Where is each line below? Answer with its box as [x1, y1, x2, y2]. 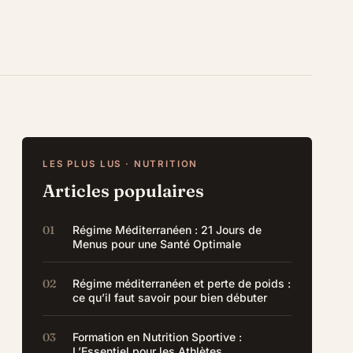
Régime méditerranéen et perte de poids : [72, 277, 292, 290]
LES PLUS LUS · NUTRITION [43, 158, 199, 169]
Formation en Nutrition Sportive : [72, 330, 243, 344]
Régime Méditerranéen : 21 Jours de [72, 223, 262, 236]
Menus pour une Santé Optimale [72, 237, 242, 251]
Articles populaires [43, 180, 205, 202]
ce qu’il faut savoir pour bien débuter [72, 291, 268, 304]
